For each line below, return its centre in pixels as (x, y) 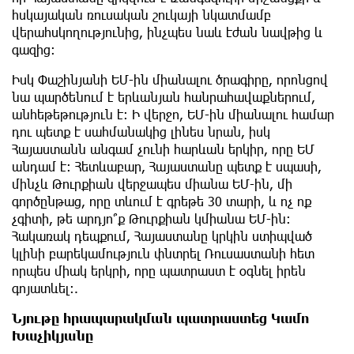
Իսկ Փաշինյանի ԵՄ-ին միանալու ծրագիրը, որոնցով (170, 80)
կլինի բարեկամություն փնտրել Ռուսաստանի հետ (163, 254)
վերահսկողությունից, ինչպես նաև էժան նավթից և (167, 32)
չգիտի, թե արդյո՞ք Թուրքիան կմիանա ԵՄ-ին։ (151, 219)
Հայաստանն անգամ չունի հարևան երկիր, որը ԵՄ (163, 149)
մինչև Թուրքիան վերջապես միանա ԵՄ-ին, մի (152, 184)
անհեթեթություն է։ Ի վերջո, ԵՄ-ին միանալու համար (173, 115)
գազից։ (34, 50)
